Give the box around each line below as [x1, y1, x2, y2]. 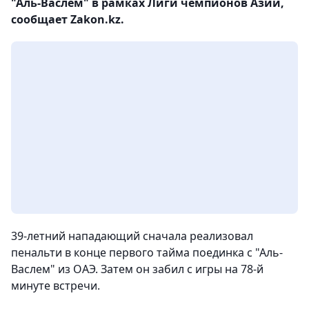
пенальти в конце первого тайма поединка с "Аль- [11, 245, 283, 260]
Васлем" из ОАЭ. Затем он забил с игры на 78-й [11, 261, 263, 277]
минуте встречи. [11, 278, 100, 293]
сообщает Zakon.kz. [11, 12, 124, 27]
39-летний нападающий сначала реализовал [11, 228, 253, 243]
